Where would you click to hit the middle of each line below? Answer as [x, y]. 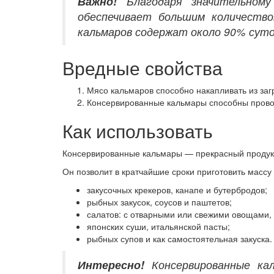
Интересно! [111, 264]
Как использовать [138, 130]
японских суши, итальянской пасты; [158, 226]
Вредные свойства [143, 67]
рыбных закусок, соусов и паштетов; [159, 202]
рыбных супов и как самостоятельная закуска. [180, 238]
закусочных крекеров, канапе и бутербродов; [177, 189]
